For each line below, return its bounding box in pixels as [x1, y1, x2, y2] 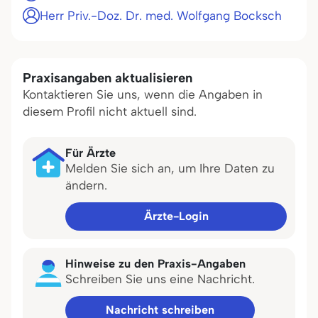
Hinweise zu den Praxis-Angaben [65, 256, 246, 270]
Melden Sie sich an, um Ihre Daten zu [65, 161, 275, 175]
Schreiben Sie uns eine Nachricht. [65, 272, 255, 286]
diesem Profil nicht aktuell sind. [23, 104, 197, 119]
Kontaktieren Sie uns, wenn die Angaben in [23, 87, 263, 102]
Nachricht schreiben [106, 303, 214, 317]
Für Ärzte [65, 146, 116, 160]
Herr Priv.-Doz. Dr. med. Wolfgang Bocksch [40, 9, 282, 23]
